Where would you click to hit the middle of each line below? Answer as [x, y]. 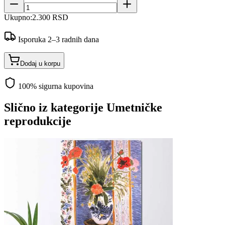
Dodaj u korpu [40, 64]
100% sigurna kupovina [55, 86]
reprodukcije [38, 121]
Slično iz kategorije [55, 108]
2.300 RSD [50, 18]
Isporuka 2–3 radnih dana [58, 40]
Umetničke [134, 108]
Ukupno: [18, 18]
